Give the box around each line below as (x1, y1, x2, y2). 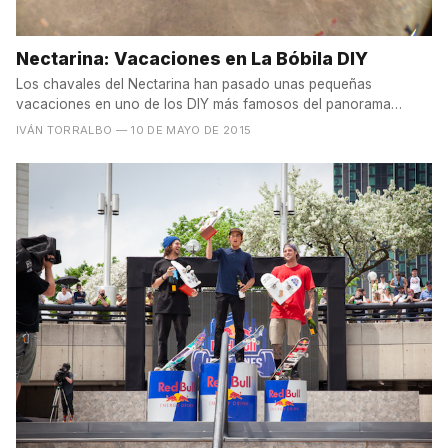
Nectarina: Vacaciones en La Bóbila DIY (16, 47, 368, 69)
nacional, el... (16, 115, 99, 132)
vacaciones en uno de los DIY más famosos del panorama (16, 95, 391, 112)
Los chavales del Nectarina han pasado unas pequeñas (16, 75, 372, 92)
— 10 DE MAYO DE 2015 (115, 122, 252, 137)
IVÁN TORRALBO (16, 122, 113, 137)
